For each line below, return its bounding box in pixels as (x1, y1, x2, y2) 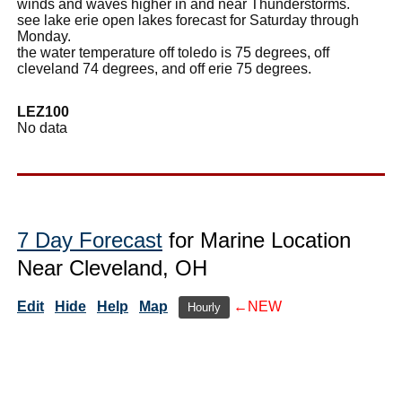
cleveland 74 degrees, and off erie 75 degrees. (17, 60, 311, 76)
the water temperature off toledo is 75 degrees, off (17, 44, 329, 60)
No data (17, 119, 67, 135)
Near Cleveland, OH (17, 255, 207, 280)
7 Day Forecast (17, 227, 162, 252)
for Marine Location (162, 227, 351, 252)
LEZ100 (17, 103, 69, 119)
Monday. (17, 28, 71, 44)
